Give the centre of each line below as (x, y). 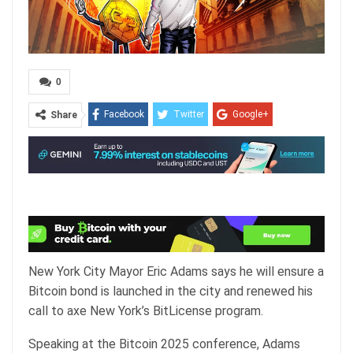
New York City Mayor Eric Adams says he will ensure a (176, 272)
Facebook (124, 115)
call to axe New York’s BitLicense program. (146, 311)
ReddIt (123, 145)
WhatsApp (188, 145)
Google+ (251, 115)
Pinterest (257, 145)
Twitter (189, 115)
